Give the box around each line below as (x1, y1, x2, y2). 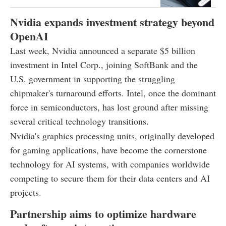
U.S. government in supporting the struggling (10, 72, 175, 85)
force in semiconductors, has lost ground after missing (10, 100, 208, 113)
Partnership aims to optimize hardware (10, 205, 196, 222)
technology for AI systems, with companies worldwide (10, 157, 210, 170)
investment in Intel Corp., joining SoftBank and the (10, 58, 198, 71)
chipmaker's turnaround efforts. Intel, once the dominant (10, 86, 216, 99)
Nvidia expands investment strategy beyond (10, 13, 214, 30)
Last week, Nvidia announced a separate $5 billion (10, 44, 195, 56)
